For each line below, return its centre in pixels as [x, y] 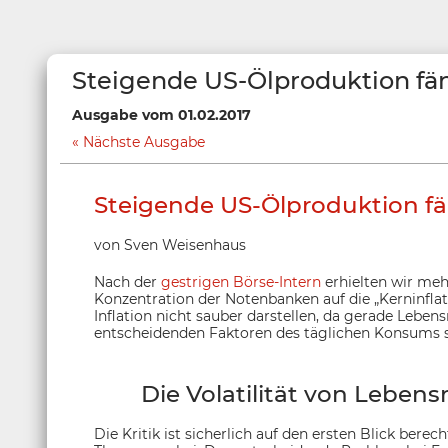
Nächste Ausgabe [144, 142]
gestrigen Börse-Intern [241, 282]
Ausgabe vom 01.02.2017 [161, 115]
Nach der [127, 282]
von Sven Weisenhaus [170, 245]
